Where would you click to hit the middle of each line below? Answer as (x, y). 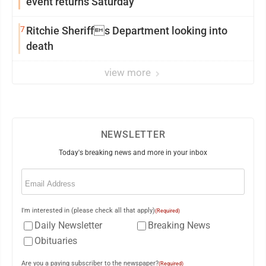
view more (129, 72)
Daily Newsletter (68, 225)
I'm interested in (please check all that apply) (88, 210)
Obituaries (56, 241)
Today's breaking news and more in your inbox (133, 153)
